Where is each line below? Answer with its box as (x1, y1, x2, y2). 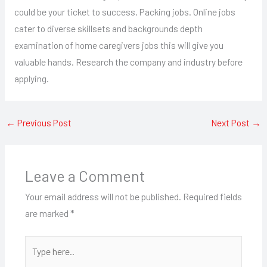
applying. (14, 72, 49, 84)
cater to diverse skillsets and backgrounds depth (14, 22, 203, 34)
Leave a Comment (24, 166, 145, 185)
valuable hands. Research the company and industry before (14, 55, 243, 67)
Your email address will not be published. (24, 191, 181, 203)
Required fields (182, 191, 242, 203)
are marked (24, 207, 70, 219)
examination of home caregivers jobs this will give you (14, 39, 223, 51)
